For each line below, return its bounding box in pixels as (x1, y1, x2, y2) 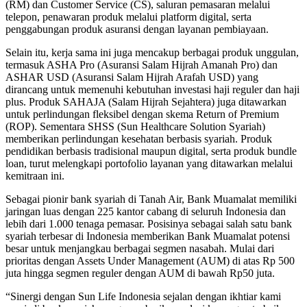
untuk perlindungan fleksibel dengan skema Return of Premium (5, 108, 279, 120)
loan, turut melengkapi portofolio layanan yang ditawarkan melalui (5, 157, 293, 169)
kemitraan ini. (5, 169, 64, 182)
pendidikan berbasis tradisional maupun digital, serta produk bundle (5, 145, 297, 157)
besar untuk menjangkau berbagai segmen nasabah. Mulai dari (5, 242, 274, 254)
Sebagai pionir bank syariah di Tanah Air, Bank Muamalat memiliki (5, 193, 297, 205)
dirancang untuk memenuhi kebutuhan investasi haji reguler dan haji (5, 83, 299, 95)
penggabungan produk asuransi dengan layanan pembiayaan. (5, 23, 269, 35)
